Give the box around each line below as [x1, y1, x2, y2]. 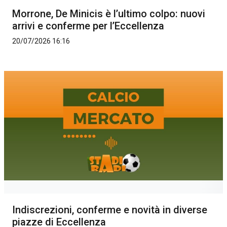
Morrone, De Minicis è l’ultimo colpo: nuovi [12, 8, 205, 20]
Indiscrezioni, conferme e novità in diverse [12, 204, 207, 216]
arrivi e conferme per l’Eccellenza [12, 20, 164, 32]
